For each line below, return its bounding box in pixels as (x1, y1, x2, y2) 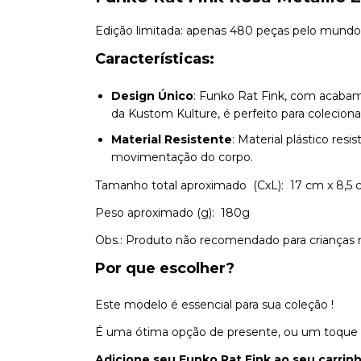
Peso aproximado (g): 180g (95, 205, 250, 220)
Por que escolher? (95, 259, 234, 277)
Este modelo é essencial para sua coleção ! (95, 297, 334, 312)
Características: (95, 50, 214, 68)
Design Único (111, 88, 193, 103)
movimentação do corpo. (111, 149, 253, 164)
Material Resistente (111, 131, 232, 147)
